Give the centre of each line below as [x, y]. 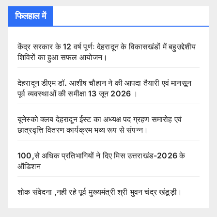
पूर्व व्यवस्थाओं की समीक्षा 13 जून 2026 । [78, 93]
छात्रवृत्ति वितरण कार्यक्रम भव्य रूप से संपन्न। [83, 130]
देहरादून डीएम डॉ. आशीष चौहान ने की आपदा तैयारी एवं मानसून [104, 83]
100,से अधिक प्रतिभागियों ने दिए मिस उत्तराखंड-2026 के [101, 155]
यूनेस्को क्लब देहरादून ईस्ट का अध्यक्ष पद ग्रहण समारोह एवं [100, 119]
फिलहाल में [30, 16]
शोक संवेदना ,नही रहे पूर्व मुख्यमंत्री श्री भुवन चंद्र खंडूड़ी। [100, 192]
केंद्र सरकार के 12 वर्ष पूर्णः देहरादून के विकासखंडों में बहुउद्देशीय [107, 46]
